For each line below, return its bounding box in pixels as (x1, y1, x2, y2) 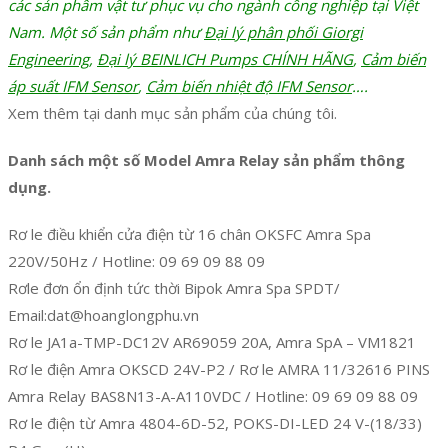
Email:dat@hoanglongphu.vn (8, 305, 199, 326)
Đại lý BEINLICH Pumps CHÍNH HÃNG (97, 49, 353, 70)
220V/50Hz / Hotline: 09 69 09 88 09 (8, 251, 265, 272)
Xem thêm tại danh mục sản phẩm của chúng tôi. (8, 103, 337, 124)
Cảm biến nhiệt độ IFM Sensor (146, 76, 352, 97)
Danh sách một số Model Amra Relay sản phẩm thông (8, 150, 405, 171)
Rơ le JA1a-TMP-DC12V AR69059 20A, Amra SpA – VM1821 (8, 332, 416, 353)
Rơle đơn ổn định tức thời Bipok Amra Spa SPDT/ (8, 278, 340, 299)
